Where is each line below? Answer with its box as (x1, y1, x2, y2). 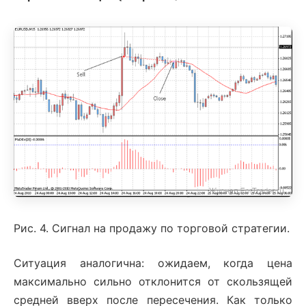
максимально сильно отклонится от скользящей (14, 275, 292, 289)
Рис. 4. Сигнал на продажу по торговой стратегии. (14, 221, 290, 236)
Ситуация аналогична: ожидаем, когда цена (14, 256, 292, 270)
